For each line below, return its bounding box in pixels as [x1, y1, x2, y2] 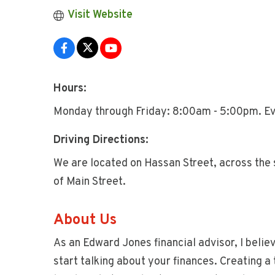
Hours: [53, 82, 87, 96]
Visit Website [67, 8, 133, 22]
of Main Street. [53, 175, 126, 189]
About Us [53, 211, 117, 230]
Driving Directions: [53, 133, 149, 147]
